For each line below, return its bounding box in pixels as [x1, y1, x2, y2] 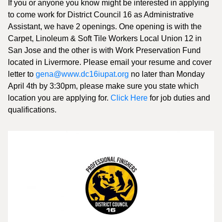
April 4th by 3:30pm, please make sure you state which [8, 82, 199, 90]
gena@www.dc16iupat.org [36, 70, 129, 78]
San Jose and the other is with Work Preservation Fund [8, 46, 201, 55]
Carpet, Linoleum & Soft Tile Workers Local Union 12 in [8, 34, 202, 43]
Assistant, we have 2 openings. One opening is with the [8, 22, 202, 31]
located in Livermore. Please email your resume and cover [8, 58, 212, 66]
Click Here [111, 94, 148, 102]
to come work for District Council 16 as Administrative [8, 10, 194, 19]
